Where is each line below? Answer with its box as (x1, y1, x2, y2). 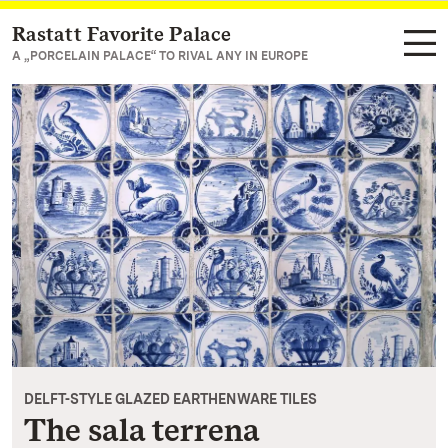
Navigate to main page (36, 26, 206, 45)
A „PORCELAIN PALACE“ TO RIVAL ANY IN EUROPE (12, 49, 308, 63)
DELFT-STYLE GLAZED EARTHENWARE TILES (24, 390, 317, 407)
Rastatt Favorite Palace (12, 22, 231, 46)
